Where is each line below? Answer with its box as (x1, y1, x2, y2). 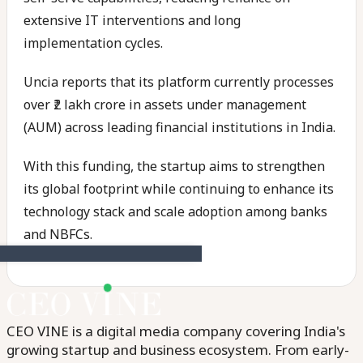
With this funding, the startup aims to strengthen (23, 157, 325, 175)
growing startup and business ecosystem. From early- (6, 340, 349, 359)
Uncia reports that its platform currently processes (23, 73, 334, 91)
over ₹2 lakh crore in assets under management (23, 96, 306, 113)
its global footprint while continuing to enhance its (23, 180, 334, 198)
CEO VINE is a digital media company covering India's (6, 322, 345, 340)
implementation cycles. (23, 34, 163, 52)
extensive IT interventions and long (23, 11, 241, 29)
